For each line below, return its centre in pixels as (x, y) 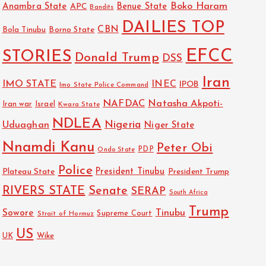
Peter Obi (185, 149)
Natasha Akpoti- (186, 104)
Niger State (169, 126)
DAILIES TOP (173, 28)
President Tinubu (130, 172)
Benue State (142, 7)
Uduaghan (26, 126)
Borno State (72, 30)
